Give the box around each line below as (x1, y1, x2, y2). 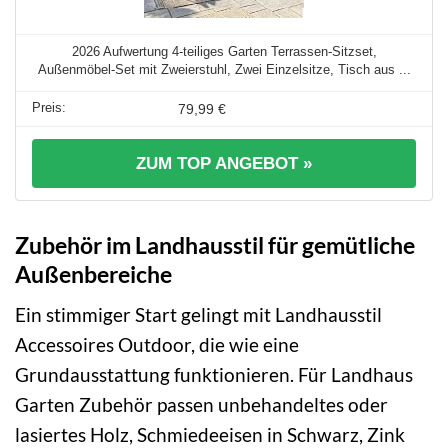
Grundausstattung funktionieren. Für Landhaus (15, 363, 413, 387)
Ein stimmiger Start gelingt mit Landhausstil (15, 303, 382, 327)
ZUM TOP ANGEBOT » (136, 153, 312, 173)
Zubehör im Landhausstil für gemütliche (15, 230, 415, 259)
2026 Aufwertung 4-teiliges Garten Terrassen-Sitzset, (71, 43, 377, 59)
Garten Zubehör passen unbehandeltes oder (15, 393, 388, 417)
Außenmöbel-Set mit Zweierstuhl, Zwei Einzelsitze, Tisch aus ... (37, 61, 411, 77)
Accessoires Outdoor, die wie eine (15, 333, 299, 357)
